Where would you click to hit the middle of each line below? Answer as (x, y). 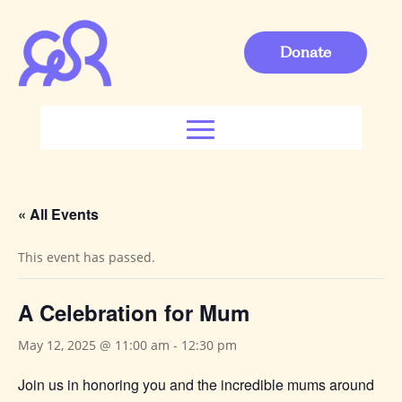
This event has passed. (87, 257)
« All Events (58, 214)
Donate (306, 52)
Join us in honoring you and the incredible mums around (196, 384)
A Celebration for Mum (134, 312)
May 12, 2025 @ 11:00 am (94, 345)
